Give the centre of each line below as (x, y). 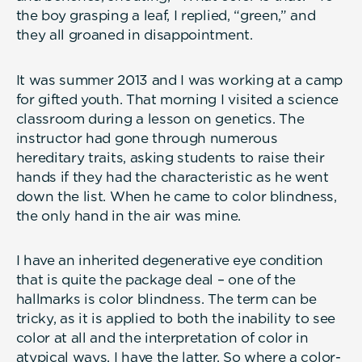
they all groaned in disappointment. (134, 35)
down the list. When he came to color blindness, (176, 196)
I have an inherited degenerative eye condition (170, 260)
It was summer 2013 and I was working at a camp (179, 80)
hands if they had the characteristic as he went (172, 177)
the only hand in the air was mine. (128, 215)
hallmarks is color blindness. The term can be (166, 299)
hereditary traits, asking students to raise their (170, 157)
